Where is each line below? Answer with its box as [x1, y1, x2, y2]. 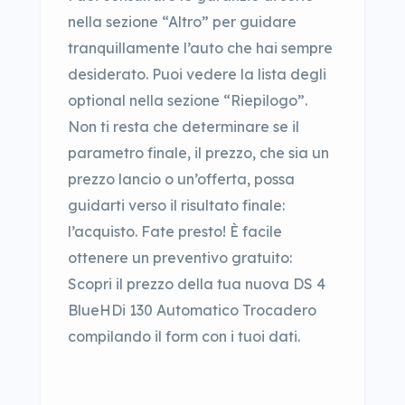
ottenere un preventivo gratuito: [68, 249, 292, 267]
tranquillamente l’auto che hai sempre [68, 39, 333, 57]
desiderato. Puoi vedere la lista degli [68, 65, 326, 83]
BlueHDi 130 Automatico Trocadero [68, 301, 316, 319]
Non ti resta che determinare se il [68, 118, 299, 136]
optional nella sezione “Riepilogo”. [68, 91, 307, 109]
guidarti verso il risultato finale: [68, 196, 285, 214]
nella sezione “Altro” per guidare [68, 13, 297, 31]
